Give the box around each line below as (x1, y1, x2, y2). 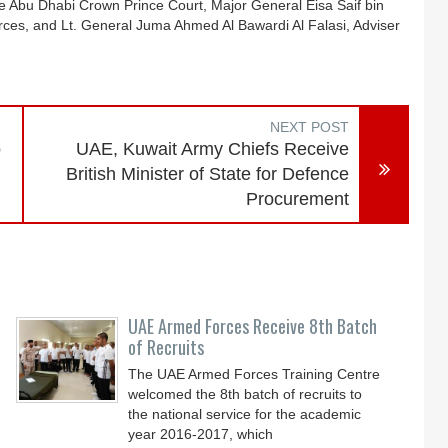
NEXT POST (270, 119, 350, 135)
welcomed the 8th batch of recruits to (128, 386, 363, 402)
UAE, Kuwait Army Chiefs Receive (76, 139, 350, 159)
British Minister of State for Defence (66, 164, 350, 184)
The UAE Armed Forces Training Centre (128, 366, 381, 382)
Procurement (246, 189, 350, 209)
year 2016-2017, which (128, 426, 274, 442)
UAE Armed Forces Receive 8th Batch (128, 313, 378, 339)
